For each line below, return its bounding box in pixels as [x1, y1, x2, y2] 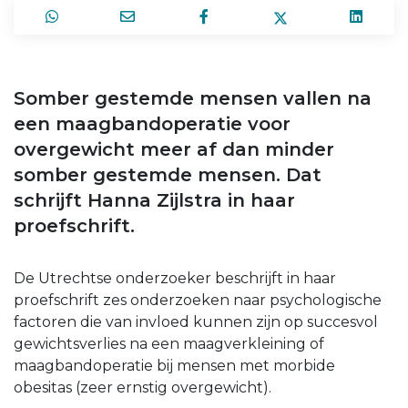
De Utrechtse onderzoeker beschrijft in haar [14, 269, 336, 287]
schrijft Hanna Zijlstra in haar [14, 189, 295, 211]
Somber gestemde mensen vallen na [14, 87, 372, 109]
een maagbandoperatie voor [14, 112, 291, 135]
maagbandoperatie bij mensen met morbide [14, 356, 335, 374]
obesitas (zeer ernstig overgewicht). [14, 378, 271, 396]
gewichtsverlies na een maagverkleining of [14, 334, 324, 352]
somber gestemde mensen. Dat [14, 163, 321, 186]
